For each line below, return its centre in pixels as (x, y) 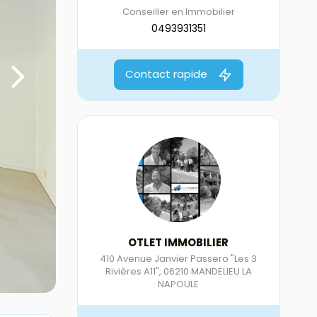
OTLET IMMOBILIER (179, 242)
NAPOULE (179, 284)
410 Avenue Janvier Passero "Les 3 (179, 258)
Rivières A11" (132, 271)
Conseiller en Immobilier (178, 12)
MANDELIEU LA (221, 271)
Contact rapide (166, 74)
